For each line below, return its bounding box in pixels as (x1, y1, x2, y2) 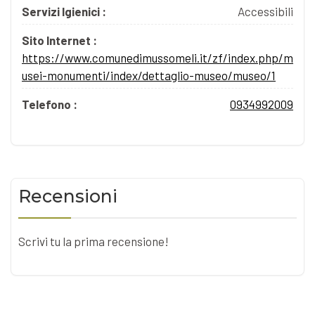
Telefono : (22, 96, 77, 111)
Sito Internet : (22, 32, 97, 47)
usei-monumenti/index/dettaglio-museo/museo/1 (22, 67, 276, 82)
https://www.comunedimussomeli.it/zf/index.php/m (22, 50, 293, 65)
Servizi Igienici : (22, 4, 106, 18)
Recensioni (18, 185, 117, 207)
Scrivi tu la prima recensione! (18, 233, 169, 248)
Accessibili (238, 4, 293, 18)
